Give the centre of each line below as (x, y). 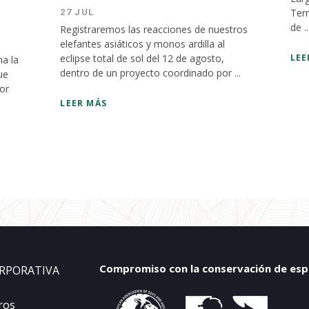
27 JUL (77, 12)
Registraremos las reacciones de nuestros (154, 29)
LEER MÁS (83, 103)
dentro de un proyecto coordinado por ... (151, 73)
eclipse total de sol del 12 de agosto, (142, 58)
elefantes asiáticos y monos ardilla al (143, 44)
